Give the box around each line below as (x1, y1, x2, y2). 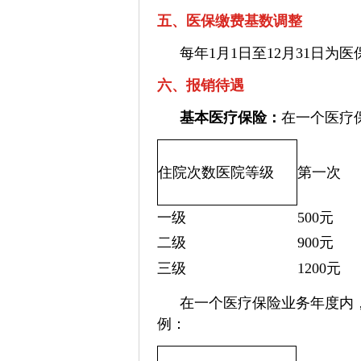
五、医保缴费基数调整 (157, 13, 302, 29)
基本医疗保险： (180, 110, 281, 126)
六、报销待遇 (157, 77, 244, 93)
